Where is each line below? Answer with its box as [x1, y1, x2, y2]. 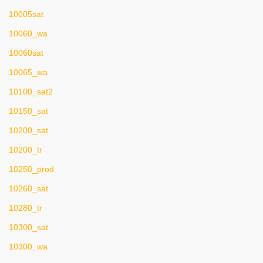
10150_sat [9, 106, 48, 116]
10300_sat [9, 222, 48, 232]
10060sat [9, 48, 43, 58]
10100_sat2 [9, 87, 53, 96]
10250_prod [9, 164, 54, 174]
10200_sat [9, 126, 48, 135]
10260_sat [9, 184, 48, 193]
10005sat [9, 9, 43, 19]
